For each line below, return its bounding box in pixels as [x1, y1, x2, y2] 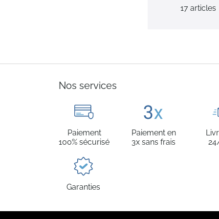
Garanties [66, 182, 100, 192]
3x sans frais [131, 137, 175, 147]
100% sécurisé [59, 137, 109, 147]
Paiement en [131, 128, 176, 137]
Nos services [59, 80, 117, 91]
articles [188, 3, 216, 13]
